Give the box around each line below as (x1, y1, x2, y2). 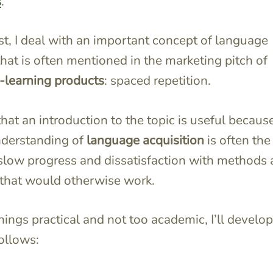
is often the (207, 131, 271, 149)
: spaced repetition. (104, 72, 211, 90)
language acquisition (86, 131, 207, 149)
